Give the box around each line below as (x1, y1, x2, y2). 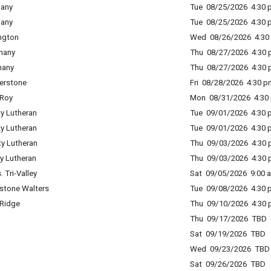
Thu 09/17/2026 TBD (189, 214, 267, 223)
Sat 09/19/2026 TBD (189, 229, 266, 238)
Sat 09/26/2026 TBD (189, 260, 266, 269)
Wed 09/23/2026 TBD (189, 244, 270, 253)
